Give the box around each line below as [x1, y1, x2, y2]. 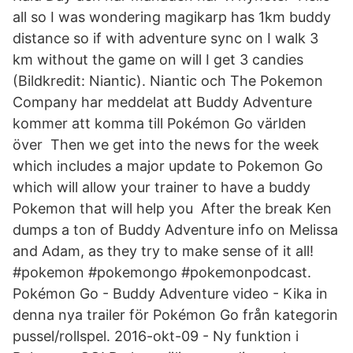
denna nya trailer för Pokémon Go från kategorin [13, 307, 338, 323]
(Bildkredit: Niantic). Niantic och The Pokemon [13, 72, 323, 89]
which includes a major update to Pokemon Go [13, 158, 323, 174]
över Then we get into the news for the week [13, 136, 319, 153]
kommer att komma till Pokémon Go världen [13, 115, 307, 132]
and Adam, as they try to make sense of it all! [13, 243, 314, 259]
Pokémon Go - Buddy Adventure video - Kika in [13, 285, 328, 302]
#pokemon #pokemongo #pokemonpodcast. [13, 264, 311, 281]
